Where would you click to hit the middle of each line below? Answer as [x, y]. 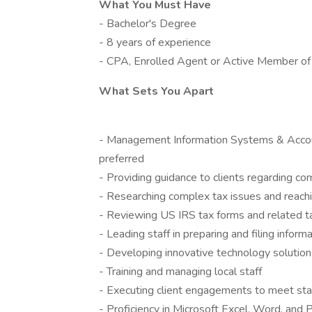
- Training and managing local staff [180, 272]
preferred [122, 159]
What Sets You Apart [156, 91]
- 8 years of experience [155, 42]
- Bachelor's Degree [148, 24]
